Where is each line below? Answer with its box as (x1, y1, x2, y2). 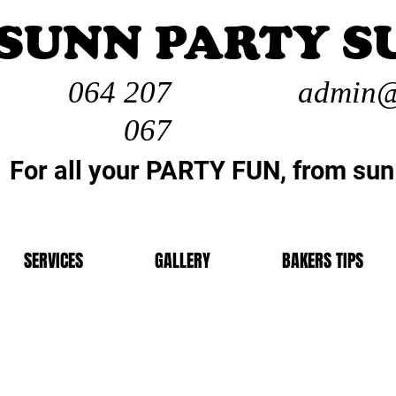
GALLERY (154, 247, 210, 274)
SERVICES (23, 247, 83, 274)
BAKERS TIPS (281, 247, 363, 274)
